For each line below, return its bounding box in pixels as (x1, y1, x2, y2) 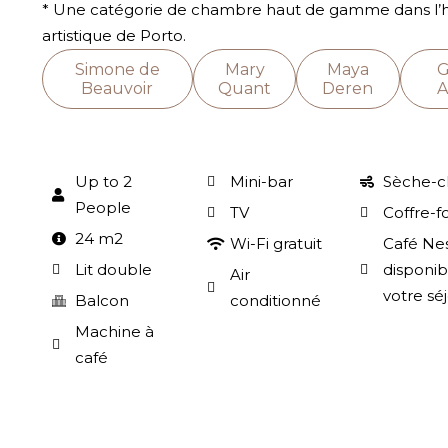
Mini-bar (229, 172, 293, 191)
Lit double (74, 260, 152, 279)
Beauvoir (81, 79, 154, 98)
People (74, 198, 131, 217)
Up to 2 (74, 172, 132, 191)
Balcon (74, 291, 129, 310)
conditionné (229, 291, 321, 310)
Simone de (74, 60, 160, 79)
